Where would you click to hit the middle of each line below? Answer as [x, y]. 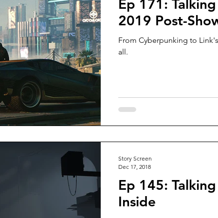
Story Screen [135, 158]
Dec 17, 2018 [135, 167]
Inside [137, 201]
